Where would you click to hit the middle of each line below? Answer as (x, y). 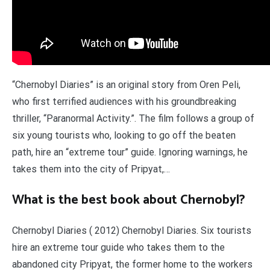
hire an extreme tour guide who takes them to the (118, 248)
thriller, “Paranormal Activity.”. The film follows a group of (133, 119)
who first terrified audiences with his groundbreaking (124, 102)
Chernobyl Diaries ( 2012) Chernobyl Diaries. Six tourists (132, 231)
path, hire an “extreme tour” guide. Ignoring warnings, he (130, 152)
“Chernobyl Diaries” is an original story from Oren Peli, (126, 85)
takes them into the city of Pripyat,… (91, 169)
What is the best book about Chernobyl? (129, 200)
